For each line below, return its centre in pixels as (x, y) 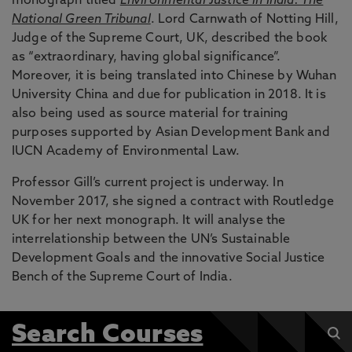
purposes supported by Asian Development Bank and (171, 133)
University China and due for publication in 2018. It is (169, 95)
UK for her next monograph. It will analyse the (149, 221)
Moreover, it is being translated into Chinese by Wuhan (174, 77)
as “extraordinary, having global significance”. (147, 58)
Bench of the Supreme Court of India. (122, 278)
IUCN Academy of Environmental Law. (126, 152)
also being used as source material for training (150, 114)
